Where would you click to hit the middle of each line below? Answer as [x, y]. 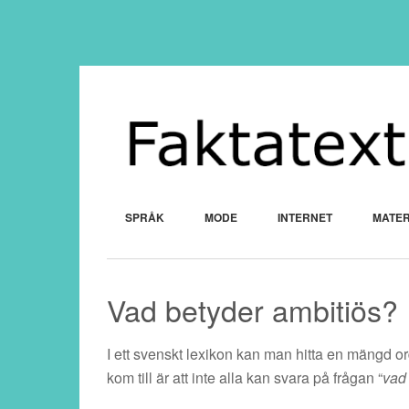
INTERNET [305, 218]
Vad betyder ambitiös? [252, 310]
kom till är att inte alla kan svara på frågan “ [245, 378]
